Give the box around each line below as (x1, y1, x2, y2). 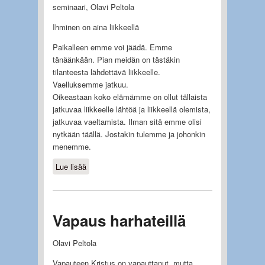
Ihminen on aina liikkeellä (52, 21, 139, 33)
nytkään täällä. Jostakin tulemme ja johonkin (52, 128, 205, 140)
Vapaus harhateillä (52, 209, 186, 232)
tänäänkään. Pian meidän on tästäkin (52, 54, 180, 66)
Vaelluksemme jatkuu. (52, 79, 128, 91)
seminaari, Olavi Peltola (52, 1, 134, 13)
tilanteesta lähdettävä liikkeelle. (52, 66, 160, 78)
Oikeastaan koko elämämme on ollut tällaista (52, 91, 207, 103)
